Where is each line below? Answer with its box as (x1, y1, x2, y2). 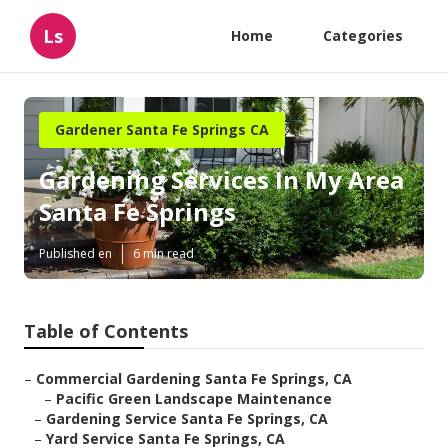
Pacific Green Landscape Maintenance (56, 389, 332, 409)
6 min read (133, 245, 194, 263)
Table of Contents (24, 319, 188, 344)
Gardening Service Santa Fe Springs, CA (46, 409, 328, 429)
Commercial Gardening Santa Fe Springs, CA (36, 369, 352, 389)
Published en (39, 245, 112, 263)
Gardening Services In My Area (39, 163, 404, 197)
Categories (323, 26, 403, 45)
